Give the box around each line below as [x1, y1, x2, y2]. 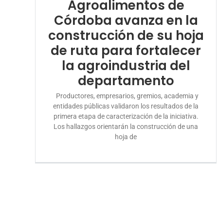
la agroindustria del [61, 56, 190, 74]
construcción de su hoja [48, 26, 204, 44]
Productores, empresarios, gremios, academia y [53, 91, 199, 100]
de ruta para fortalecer [51, 41, 201, 59]
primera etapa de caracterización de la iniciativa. [53, 112, 199, 120]
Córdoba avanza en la [54, 11, 198, 29]
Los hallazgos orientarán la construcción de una [54, 122, 199, 130]
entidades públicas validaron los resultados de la [53, 102, 199, 110]
